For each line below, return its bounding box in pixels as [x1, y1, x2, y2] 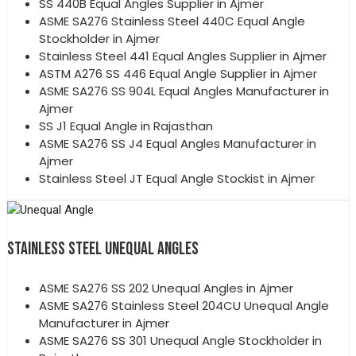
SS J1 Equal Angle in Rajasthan [39, 118, 213, 135]
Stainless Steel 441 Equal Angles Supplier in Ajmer [39, 48, 327, 65]
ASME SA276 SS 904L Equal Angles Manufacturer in [39, 83, 329, 100]
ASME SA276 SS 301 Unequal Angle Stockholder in [39, 332, 322, 350]
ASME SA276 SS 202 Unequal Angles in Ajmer [39, 280, 293, 297]
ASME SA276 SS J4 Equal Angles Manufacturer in [39, 135, 316, 153]
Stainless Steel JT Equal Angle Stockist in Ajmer [39, 170, 315, 188]
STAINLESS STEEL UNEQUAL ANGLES [7, 238, 199, 261]
